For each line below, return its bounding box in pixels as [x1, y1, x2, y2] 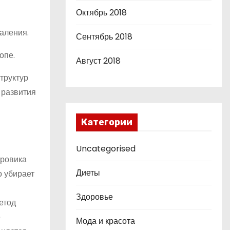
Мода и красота [76, 215, 135, 227]
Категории [81, 117, 132, 128]
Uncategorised [76, 143, 136, 155]
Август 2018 [76, 55, 121, 67]
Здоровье [76, 191, 113, 203]
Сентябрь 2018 [76, 31, 132, 43]
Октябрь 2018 [76, 7, 127, 18]
